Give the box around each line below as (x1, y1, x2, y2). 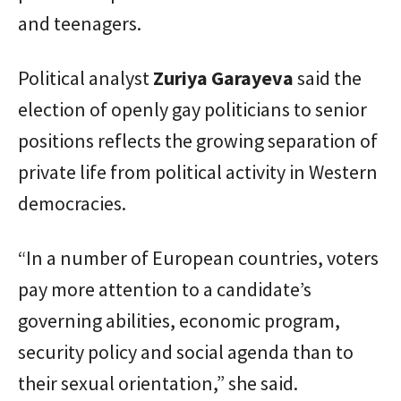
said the (294, 64, 362, 90)
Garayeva (211, 64, 294, 90)
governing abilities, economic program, (18, 307, 340, 333)
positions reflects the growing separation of (18, 127, 378, 153)
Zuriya (153, 64, 208, 90)
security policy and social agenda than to (18, 338, 354, 364)
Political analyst (18, 64, 153, 90)
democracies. (18, 190, 126, 216)
